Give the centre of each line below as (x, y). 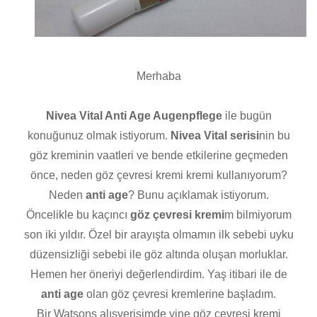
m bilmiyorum (258, 214)
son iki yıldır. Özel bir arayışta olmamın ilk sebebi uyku (158, 234)
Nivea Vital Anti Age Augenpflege (134, 115)
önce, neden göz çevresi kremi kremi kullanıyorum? (158, 175)
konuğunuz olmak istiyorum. (99, 135)
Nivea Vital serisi (214, 135)
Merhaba (158, 76)
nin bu (274, 135)
